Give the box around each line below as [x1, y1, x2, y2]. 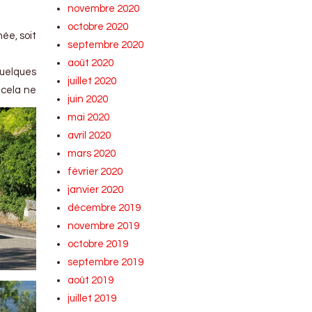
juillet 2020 [68, 76, 117, 86]
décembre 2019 [68, 203, 141, 213]
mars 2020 [68, 148, 116, 159]
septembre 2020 [68, 40, 144, 50]
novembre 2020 [68, 3, 140, 14]
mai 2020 [68, 112, 110, 123]
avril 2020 [68, 130, 111, 141]
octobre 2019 [68, 239, 129, 249]
